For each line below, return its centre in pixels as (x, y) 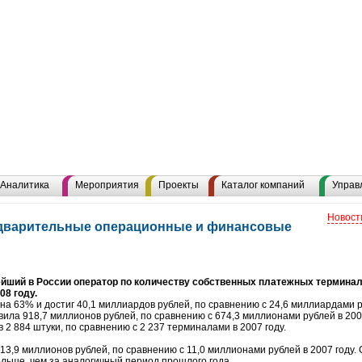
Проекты (179, 185)
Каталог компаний (263, 185)
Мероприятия (107, 185)
